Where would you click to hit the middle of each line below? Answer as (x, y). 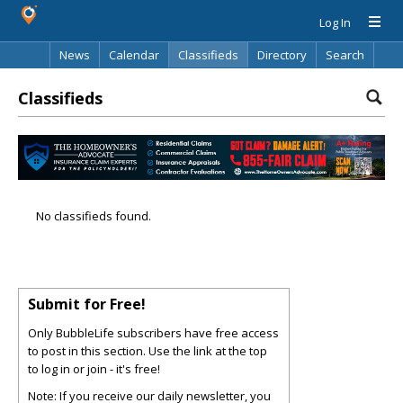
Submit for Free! (87, 304)
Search (345, 55)
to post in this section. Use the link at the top (148, 351)
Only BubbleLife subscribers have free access (153, 333)
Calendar (134, 55)
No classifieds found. (94, 216)
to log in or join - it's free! (94, 369)
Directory (282, 55)
